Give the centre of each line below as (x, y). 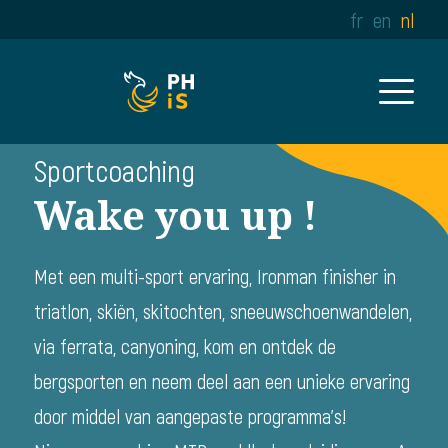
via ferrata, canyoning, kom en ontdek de (184, 347)
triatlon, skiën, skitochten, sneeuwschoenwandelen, (222, 312)
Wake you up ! (175, 214)
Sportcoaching (114, 172)
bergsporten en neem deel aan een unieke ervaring (221, 382)
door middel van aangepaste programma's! (189, 417)
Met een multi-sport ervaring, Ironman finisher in (214, 277)
